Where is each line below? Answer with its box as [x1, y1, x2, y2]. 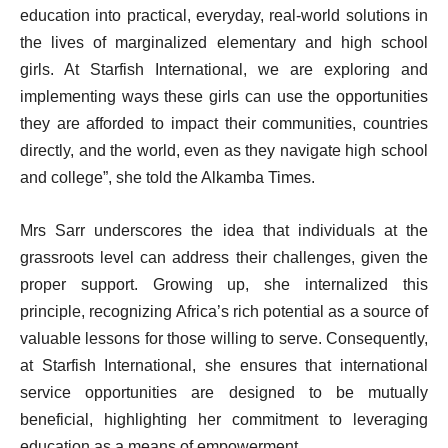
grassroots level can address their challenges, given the [20, 248, 428, 266]
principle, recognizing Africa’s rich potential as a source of [20, 302, 428, 320]
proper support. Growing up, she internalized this [20, 275, 428, 293]
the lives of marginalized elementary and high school [20, 33, 428, 51]
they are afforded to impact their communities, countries [20, 114, 428, 132]
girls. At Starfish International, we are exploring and [20, 60, 428, 78]
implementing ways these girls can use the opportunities [20, 87, 428, 105]
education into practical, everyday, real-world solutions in [20, 6, 428, 24]
